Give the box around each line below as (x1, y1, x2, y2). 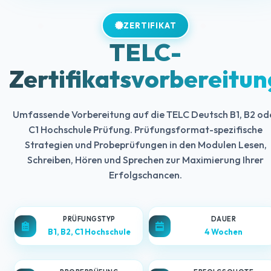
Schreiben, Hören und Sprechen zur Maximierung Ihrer (27, 154, 264, 166)
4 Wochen (204, 227, 243, 237)
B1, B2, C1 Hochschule (48, 227, 131, 237)
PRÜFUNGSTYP (63, 215, 116, 223)
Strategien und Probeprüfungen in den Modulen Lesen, (24, 139, 267, 151)
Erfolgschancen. (109, 169, 182, 181)
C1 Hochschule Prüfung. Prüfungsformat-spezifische (28, 123, 263, 135)
